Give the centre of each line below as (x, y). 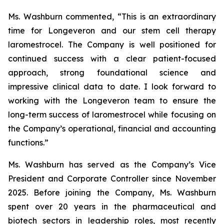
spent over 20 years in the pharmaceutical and (112, 206)
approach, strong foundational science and (112, 72)
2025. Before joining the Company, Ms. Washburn (112, 192)
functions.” (28, 142)
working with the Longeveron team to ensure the (112, 100)
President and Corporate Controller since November (112, 178)
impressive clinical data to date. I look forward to (112, 86)
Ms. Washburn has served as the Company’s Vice (112, 164)
